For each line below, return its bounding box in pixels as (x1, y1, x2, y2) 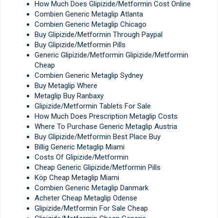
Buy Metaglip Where (35, 81, 97, 91)
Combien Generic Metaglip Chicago (35, 20, 146, 29)
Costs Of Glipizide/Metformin (35, 153, 128, 162)
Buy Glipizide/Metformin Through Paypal (35, 30, 163, 39)
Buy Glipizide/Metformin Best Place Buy (35, 132, 161, 142)
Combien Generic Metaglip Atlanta (35, 10, 143, 19)
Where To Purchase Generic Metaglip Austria (35, 122, 177, 131)
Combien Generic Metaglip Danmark (35, 183, 148, 193)
